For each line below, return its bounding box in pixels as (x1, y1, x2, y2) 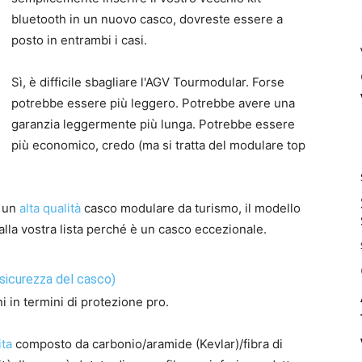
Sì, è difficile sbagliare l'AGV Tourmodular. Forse (11, 74, 284, 90)
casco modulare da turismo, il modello (81, 200, 301, 217)
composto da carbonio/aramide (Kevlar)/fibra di (12, 336, 283, 352)
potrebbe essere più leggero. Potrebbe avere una (11, 95, 295, 112)
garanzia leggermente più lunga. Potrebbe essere (11, 116, 295, 133)
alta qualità (19, 200, 81, 217)
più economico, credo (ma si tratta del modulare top (11, 137, 305, 154)
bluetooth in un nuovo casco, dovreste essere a (11, 11, 283, 27)
